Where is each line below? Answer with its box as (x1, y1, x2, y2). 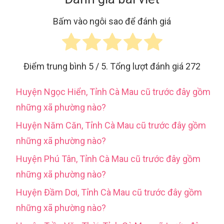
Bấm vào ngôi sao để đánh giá (53, 16, 171, 27)
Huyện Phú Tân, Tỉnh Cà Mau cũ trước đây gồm (16, 153, 200, 164)
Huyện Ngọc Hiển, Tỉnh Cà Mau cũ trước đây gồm (16, 86, 210, 97)
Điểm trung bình (23, 61, 88, 72)
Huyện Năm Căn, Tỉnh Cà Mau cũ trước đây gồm (16, 120, 206, 131)
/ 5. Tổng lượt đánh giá (93, 61, 185, 72)
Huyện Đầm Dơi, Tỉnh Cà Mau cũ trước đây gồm (16, 187, 202, 198)
